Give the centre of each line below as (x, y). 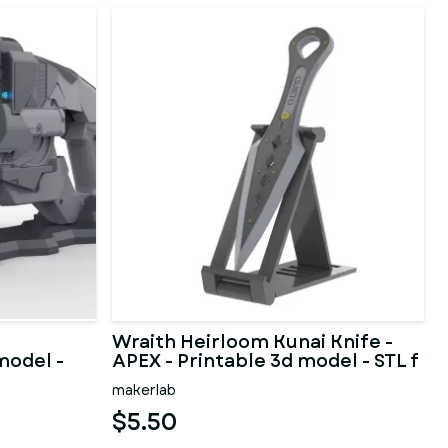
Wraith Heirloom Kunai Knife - (252, 342)
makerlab (144, 390)
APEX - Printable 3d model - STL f (265, 361)
